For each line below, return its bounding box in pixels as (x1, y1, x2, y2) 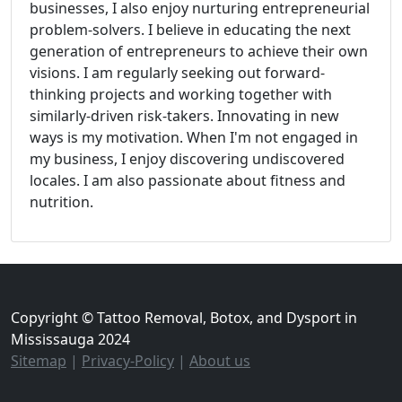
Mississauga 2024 (11, 329, 130, 350)
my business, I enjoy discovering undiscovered (30, 149, 345, 170)
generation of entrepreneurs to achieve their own (30, 41, 368, 62)
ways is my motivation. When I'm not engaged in (30, 127, 358, 148)
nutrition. (30, 192, 93, 213)
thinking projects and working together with (30, 84, 332, 105)
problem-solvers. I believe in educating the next (30, 20, 351, 40)
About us (189, 351, 250, 371)
